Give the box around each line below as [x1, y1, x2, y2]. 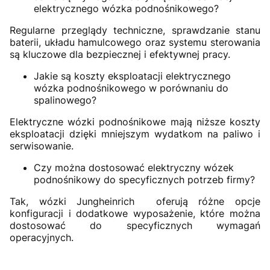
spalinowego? [34, 94, 96, 107]
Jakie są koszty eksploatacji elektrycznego [34, 70, 231, 83]
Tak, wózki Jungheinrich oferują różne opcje [10, 195, 260, 208]
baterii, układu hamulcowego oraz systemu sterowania [10, 36, 260, 49]
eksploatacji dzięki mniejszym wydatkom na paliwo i [10, 128, 260, 140]
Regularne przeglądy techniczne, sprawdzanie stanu [10, 24, 260, 37]
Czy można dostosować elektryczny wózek [34, 162, 234, 174]
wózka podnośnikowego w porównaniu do [34, 82, 228, 95]
